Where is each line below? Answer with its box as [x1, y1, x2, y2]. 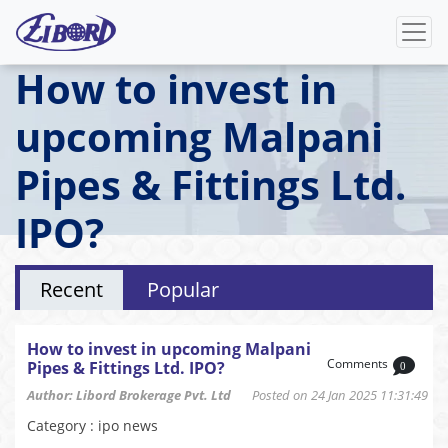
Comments [327, 355, 388, 373]
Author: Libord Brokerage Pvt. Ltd [27, 386, 231, 404]
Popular [147, 276, 219, 303]
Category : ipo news [27, 416, 158, 435]
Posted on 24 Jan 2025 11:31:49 [231, 386, 428, 404]
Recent [40, 276, 103, 303]
